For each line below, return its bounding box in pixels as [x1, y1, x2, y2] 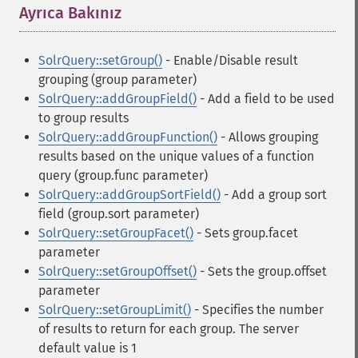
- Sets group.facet [193, 225, 298, 241]
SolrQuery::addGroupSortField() [38, 187, 221, 202]
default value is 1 [38, 340, 137, 356]
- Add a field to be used [197, 91, 335, 106]
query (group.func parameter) [38, 168, 208, 183]
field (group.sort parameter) [38, 206, 199, 221]
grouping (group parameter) [38, 72, 197, 87]
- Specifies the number [191, 302, 324, 317]
